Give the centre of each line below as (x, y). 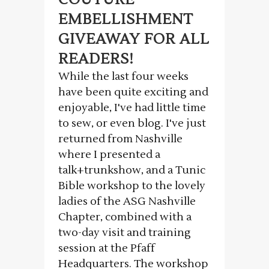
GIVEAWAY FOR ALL (134, 40)
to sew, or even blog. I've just (132, 124)
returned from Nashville (120, 139)
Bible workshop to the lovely (132, 186)
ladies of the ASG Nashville (127, 202)
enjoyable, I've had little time (132, 108)
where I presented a (109, 155)
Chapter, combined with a (125, 217)
